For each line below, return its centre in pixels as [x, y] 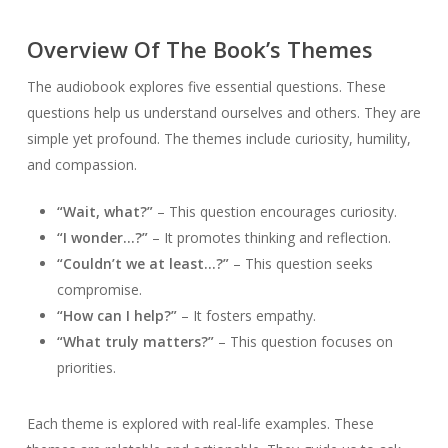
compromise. [99, 290]
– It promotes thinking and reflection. [269, 238]
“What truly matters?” [135, 342]
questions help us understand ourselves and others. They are [223, 113]
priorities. [86, 368]
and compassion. [81, 165]
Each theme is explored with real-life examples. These [200, 424]
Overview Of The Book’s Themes [199, 49]
